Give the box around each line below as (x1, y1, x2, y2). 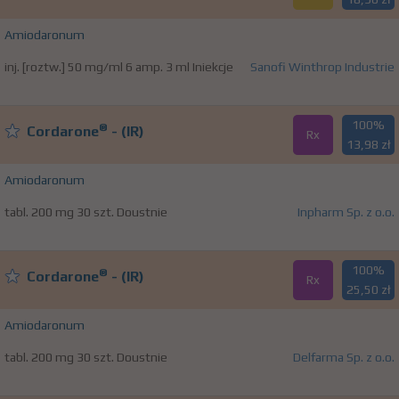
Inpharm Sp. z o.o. (297, 205, 395, 220)
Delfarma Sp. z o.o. (293, 350, 395, 365)
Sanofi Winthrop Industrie (250, 60, 395, 75)
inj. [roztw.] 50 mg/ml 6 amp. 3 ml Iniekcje (4, 60, 233, 75)
